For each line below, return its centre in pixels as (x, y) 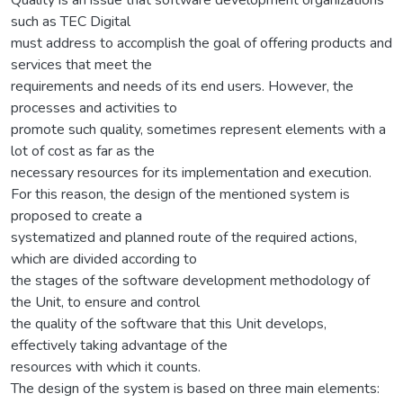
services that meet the (81, 64)
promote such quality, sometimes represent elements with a (198, 129)
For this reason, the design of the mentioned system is (180, 194)
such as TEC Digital (71, 21)
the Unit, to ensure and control (105, 302)
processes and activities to (94, 107)
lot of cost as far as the (83, 151)
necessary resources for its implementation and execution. (191, 172)
